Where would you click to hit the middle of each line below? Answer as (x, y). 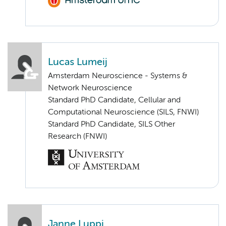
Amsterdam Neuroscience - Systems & (118, 76)
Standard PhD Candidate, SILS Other (111, 124)
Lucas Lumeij (78, 62)
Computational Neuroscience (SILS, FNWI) (123, 112)
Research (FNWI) (77, 136)
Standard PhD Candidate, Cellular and (114, 100)
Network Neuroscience (90, 88)
